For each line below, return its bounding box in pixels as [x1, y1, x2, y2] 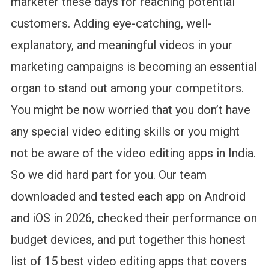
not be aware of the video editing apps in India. [10, 145, 256, 160]
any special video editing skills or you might [10, 124, 240, 139]
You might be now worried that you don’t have [10, 102, 250, 117]
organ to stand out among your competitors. [10, 80, 244, 95]
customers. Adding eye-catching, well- [10, 16, 212, 31]
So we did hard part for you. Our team [10, 167, 207, 182]
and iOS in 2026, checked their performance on [10, 210, 257, 225]
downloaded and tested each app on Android [10, 189, 246, 204]
